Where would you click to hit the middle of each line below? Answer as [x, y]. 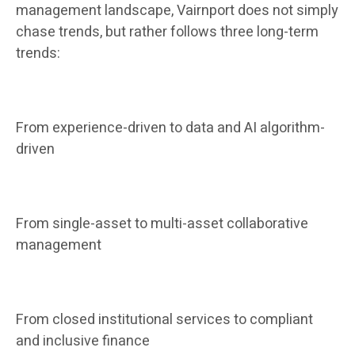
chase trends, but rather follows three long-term [167, 32]
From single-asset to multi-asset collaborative [162, 224]
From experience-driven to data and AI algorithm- [170, 128]
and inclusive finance [83, 342]
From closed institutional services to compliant [164, 320]
